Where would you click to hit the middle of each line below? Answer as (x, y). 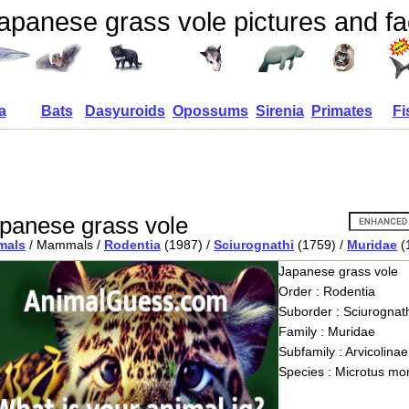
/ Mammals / (65, 245)
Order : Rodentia (326, 291)
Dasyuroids (125, 111)
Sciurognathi (254, 245)
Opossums (210, 111)
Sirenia (280, 111)
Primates (342, 111)
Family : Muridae (326, 331)
